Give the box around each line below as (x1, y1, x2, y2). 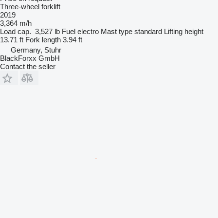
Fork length (25, 35, 61, 44)
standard (134, 27, 162, 36)
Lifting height (164, 27, 203, 36)
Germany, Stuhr (11, 45, 61, 54)
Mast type (101, 27, 132, 36)
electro (77, 27, 99, 36)
